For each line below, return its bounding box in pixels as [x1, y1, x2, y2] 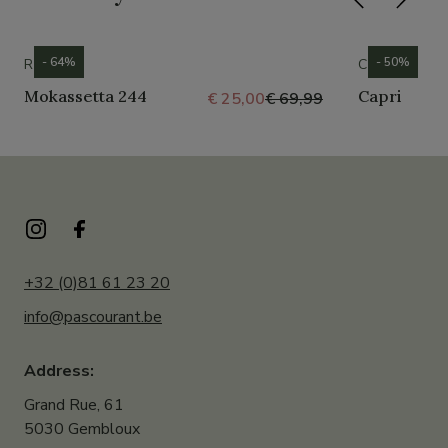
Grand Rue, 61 [24, 394, 124, 417]
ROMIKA [24, 55, 82, 75]
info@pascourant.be [24, 306, 162, 329]
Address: [24, 360, 94, 383]
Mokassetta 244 [24, 86, 147, 107]
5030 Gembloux [24, 418, 140, 441]
